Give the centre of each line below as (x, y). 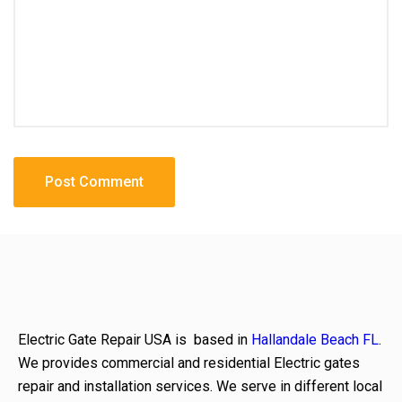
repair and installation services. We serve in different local (200, 386)
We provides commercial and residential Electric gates (189, 363)
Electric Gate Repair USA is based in (135, 340)
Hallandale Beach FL (315, 340)
